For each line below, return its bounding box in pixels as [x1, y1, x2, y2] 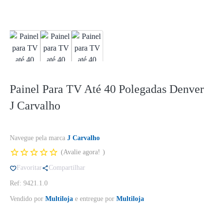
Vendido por [10, 195, 45, 202]
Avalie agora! [63, 148, 100, 156]
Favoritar [17, 164, 42, 171]
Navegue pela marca [10, 134, 67, 142]
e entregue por [73, 195, 116, 202]
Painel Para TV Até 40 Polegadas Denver [10, 83, 204, 95]
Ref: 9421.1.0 [10, 180, 48, 187]
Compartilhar [49, 164, 85, 171]
